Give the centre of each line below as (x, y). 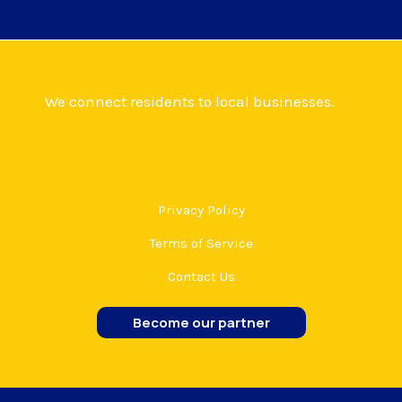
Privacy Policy (201, 210)
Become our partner (201, 323)
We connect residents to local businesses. (190, 102)
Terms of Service (201, 244)
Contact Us (201, 277)
